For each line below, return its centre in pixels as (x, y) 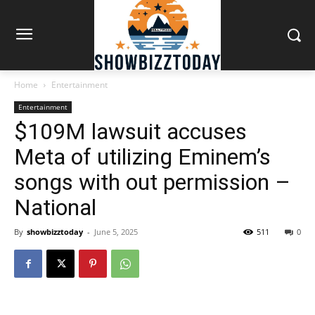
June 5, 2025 (116, 231)
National (55, 207)
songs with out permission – (152, 182)
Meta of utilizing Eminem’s (142, 156)
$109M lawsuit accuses (130, 131)
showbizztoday (55, 231)
